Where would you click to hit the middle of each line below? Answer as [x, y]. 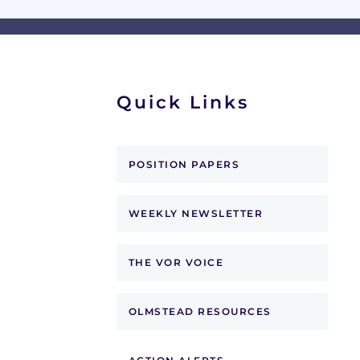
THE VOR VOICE [176, 263]
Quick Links [182, 103]
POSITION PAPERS [184, 165]
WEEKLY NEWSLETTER [195, 214]
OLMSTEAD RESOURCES [200, 312]
